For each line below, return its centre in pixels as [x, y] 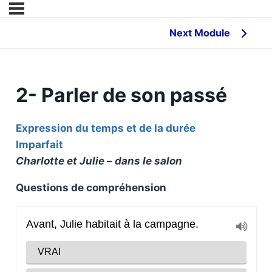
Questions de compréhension [91, 188]
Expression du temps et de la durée [105, 128]
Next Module [200, 33]
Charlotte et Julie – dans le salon [99, 161]
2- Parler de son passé [121, 95]
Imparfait [39, 145]
